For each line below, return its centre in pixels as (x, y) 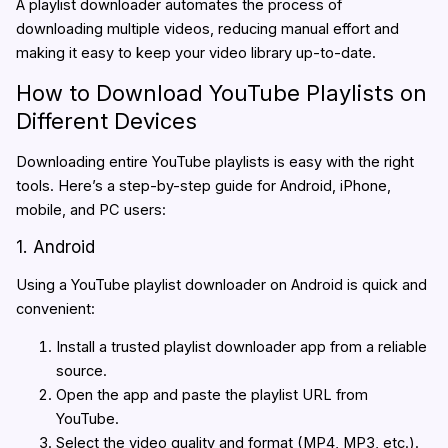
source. (81, 371)
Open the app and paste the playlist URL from (211, 395)
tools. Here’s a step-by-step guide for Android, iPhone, (203, 185)
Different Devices (106, 121)
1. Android (55, 247)
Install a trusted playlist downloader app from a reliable (241, 347)
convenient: (55, 308)
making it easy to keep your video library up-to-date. (195, 52)
